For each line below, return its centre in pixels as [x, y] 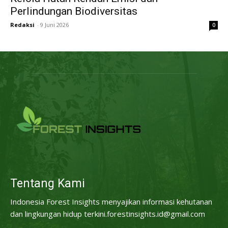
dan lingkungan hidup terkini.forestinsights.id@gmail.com [108, 213]
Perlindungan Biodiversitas [74, 11]
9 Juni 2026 [54, 25]
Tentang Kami [48, 183]
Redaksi [22, 25]
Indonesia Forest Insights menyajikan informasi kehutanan [111, 201]
